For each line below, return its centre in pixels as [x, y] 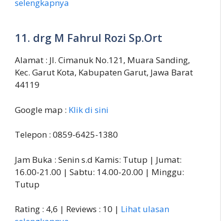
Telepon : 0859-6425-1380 [66, 135]
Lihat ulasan [145, 209]
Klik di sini [89, 110]
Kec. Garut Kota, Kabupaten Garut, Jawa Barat [104, 73]
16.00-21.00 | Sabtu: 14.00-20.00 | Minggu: [99, 172]
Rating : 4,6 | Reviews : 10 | [68, 209]
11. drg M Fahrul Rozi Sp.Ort [89, 38]
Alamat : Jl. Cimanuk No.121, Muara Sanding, [102, 60]
